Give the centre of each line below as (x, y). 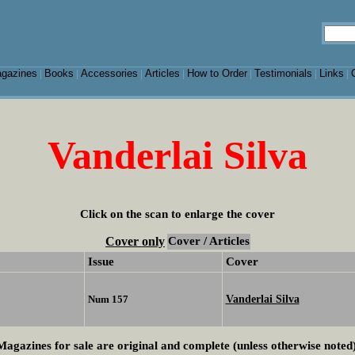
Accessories (109, 73)
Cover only (135, 242)
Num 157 (108, 300)
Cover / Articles (209, 241)
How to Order (217, 73)
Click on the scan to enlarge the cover (177, 214)
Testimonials (283, 73)
